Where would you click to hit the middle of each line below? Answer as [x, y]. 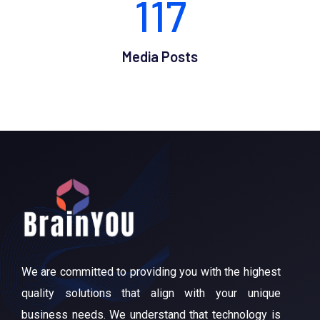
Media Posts [160, 57]
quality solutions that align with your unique [151, 294]
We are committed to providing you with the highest [151, 272]
